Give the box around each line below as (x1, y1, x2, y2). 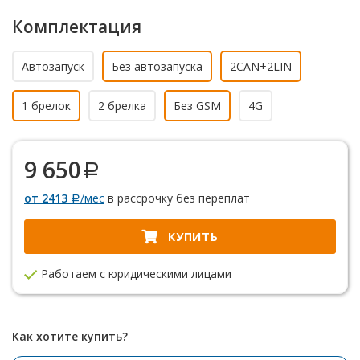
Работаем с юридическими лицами (38, 266, 231, 282)
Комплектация (12, 15, 141, 39)
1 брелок (22, 98, 71, 114)
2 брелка (98, 98, 146, 114)
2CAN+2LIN (230, 59, 292, 75)
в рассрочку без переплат (104, 190, 250, 207)
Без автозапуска (112, 59, 202, 75)
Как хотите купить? (12, 329, 128, 345)
